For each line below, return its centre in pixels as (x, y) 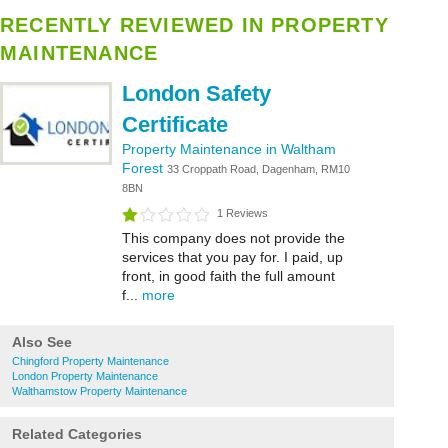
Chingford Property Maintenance (90, 361)
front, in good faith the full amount (228, 276)
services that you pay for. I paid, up (232, 257)
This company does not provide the (233, 238)
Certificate (175, 124)
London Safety (196, 93)
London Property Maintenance (85, 376)
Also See (42, 342)
